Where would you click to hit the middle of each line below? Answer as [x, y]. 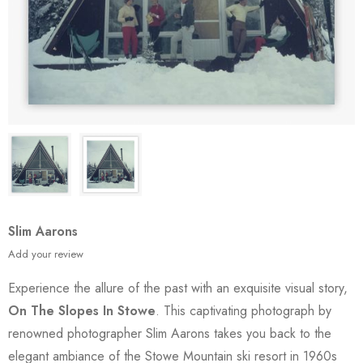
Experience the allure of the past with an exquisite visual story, [178, 288]
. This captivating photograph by [243, 310]
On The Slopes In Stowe [82, 310]
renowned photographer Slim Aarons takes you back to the [170, 333]
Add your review [46, 254]
